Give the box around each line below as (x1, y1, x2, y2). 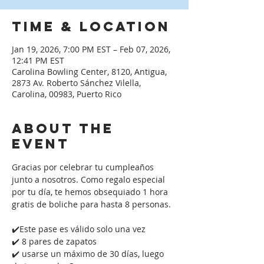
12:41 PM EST (12, 55, 64, 66)
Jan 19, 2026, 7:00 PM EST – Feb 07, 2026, (12, 44, 170, 55)
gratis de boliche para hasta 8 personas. (12, 199, 173, 210)
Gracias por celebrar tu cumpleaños (12, 161, 156, 173)
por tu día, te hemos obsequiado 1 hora (12, 186, 170, 197)
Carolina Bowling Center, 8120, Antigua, (12, 66, 167, 77)
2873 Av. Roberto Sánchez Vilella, (12, 77, 141, 88)
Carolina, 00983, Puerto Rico (12, 88, 121, 100)
